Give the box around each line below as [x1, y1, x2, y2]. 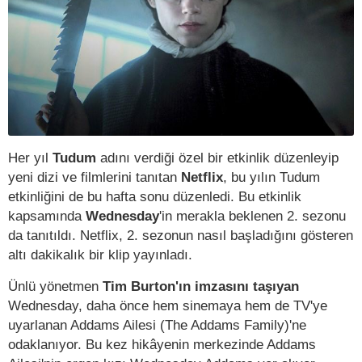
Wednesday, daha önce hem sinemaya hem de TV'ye [8, 297, 327, 314]
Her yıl [8, 149, 53, 166]
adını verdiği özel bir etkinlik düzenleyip [96, 149, 339, 166]
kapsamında [8, 208, 86, 225]
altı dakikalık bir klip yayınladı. [8, 246, 192, 263]
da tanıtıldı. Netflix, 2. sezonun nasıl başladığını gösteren [8, 227, 353, 244]
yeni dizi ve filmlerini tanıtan [8, 169, 181, 186]
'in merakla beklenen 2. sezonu [159, 208, 346, 225]
